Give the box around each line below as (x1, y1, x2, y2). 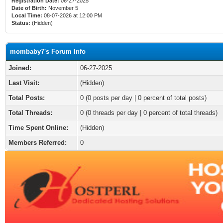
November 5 (47, 5, 80, 11)
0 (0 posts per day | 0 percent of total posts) (80, 94, 207, 102)
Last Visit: (8, 79, 39, 87)
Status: (11, 20, 30, 26)
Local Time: (11, 12, 42, 18)
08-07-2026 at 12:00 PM (42, 12, 102, 18)
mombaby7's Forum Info (10, 48, 86, 55)
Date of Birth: (11, 5, 47, 11)
